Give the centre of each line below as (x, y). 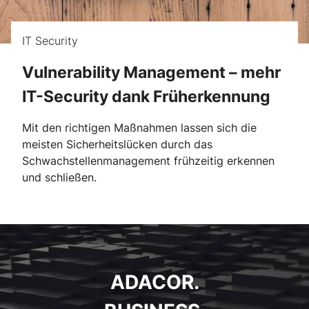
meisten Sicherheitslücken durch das (117, 144)
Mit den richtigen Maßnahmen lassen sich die (139, 128)
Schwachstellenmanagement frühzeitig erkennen (148, 161)
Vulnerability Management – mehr (151, 72)
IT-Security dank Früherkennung (146, 96)
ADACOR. (154, 282)
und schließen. (59, 178)
